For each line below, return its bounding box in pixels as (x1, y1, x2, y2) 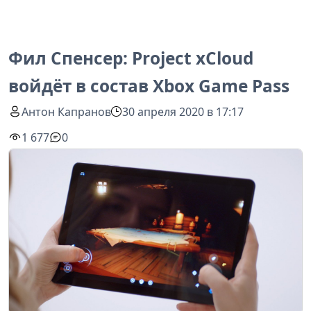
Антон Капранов (22, 103, 112, 119)
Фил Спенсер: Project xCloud (8, 47, 253, 69)
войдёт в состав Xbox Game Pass (8, 74, 289, 97)
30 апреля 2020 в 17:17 (122, 103, 244, 119)
